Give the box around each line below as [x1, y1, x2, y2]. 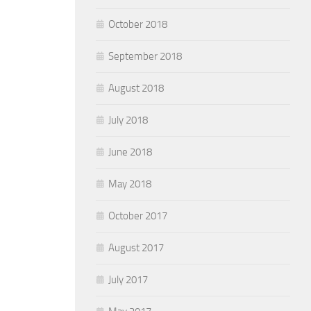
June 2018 [108, 146, 152, 158]
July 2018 [108, 114, 148, 126]
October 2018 [108, 18, 167, 31]
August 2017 [108, 242, 164, 254]
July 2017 [108, 274, 148, 286]
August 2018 [108, 82, 164, 94]
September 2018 [108, 50, 182, 62]
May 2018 [108, 178, 151, 190]
